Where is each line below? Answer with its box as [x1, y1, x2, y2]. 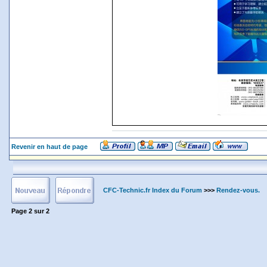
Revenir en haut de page [11, 143, 88, 150]
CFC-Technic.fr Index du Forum [103, 187, 202, 194]
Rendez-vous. [216, 187, 260, 194]
